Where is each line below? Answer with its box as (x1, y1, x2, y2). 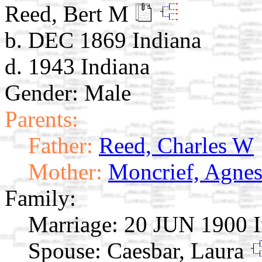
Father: (28, 133, 93, 158)
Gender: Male (5, 80, 131, 106)
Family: (5, 185, 76, 211)
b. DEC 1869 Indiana (5, 27, 201, 53)
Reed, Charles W (99, 133, 254, 158)
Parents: (5, 106, 78, 132)
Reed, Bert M (5, 1, 135, 27)
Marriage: (28, 212, 118, 237)
